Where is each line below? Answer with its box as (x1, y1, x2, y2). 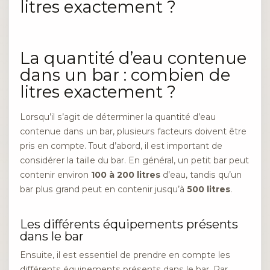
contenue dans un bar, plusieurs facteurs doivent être (20, 126, 246, 137)
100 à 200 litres (91, 169, 160, 181)
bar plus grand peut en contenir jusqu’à (20, 184, 187, 195)
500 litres (187, 184, 230, 195)
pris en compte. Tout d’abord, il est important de (20, 140, 222, 152)
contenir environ (20, 169, 91, 181)
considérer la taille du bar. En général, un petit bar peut (20, 155, 249, 166)
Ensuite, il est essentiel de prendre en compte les (20, 249, 230, 260)
